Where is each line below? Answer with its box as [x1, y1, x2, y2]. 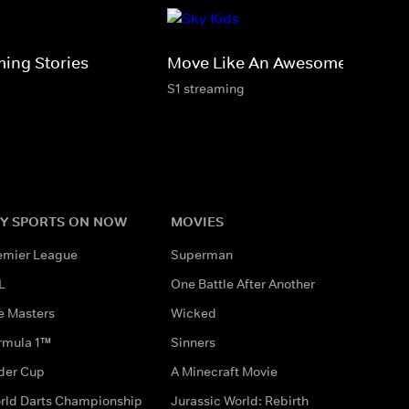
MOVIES [170, 212, 224, 230]
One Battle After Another [170, 275, 315, 292]
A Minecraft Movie [170, 362, 278, 380]
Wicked [170, 304, 216, 321]
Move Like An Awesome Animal [167, 52, 404, 73]
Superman [170, 246, 233, 263]
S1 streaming [167, 79, 245, 97]
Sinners [170, 333, 215, 351]
